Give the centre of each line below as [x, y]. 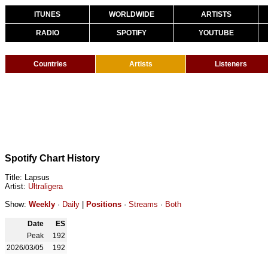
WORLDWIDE [132, 14]
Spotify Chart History [52, 158]
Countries [50, 64]
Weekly [42, 204]
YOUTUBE [216, 33]
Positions [104, 204]
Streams [143, 204]
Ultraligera [45, 186]
